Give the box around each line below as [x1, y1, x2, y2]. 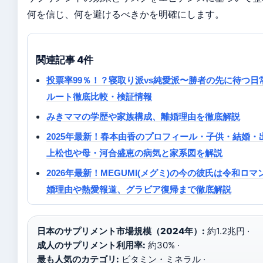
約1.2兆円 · [205, 225, 249, 237]
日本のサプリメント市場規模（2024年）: [37, 225, 205, 237]
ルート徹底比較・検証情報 [46, 92, 152, 102]
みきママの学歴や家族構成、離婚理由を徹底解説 [46, 112, 240, 122]
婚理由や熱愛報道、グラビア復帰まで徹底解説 [46, 184, 231, 194]
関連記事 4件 [36, 54, 94, 66]
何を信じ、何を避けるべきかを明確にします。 [27, 8, 224, 20]
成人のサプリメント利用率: [37, 240, 146, 251]
